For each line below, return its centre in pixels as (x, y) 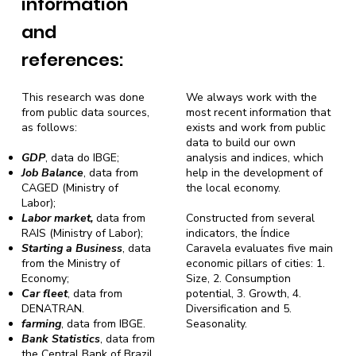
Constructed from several (250, 219)
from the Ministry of (71, 264)
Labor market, (59, 219)
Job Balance (53, 173)
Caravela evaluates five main (259, 249)
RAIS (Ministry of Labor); (83, 234)
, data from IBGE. (104, 324)
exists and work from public (256, 128)
